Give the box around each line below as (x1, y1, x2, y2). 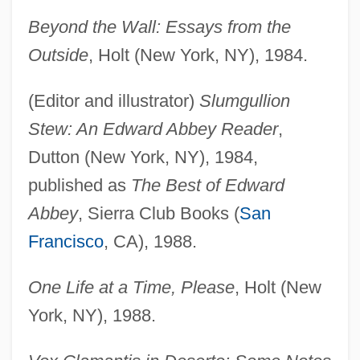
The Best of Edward (130, 175, 284, 196)
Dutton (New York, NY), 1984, (27, 147, 258, 168)
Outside (27, 45, 88, 66)
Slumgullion (198, 91, 290, 112)
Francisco (27, 231, 104, 252)
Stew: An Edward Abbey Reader (27, 119, 278, 140)
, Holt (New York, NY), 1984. (88, 45, 308, 66)
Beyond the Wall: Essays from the (27, 17, 291, 38)
